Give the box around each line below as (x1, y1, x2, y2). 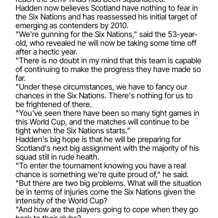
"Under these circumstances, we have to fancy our (16, 81, 187, 91)
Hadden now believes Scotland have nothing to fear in (16, 2, 198, 13)
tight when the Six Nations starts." (16, 125, 130, 135)
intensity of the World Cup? (16, 195, 107, 205)
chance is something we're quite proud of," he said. (16, 169, 189, 179)
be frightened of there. (16, 99, 92, 109)
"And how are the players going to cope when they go (16, 204, 198, 214)
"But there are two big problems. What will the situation (16, 178, 201, 188)
